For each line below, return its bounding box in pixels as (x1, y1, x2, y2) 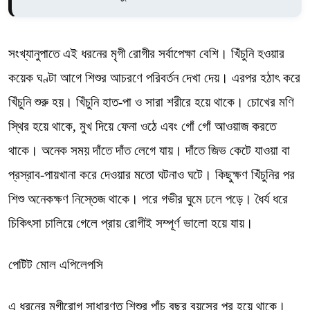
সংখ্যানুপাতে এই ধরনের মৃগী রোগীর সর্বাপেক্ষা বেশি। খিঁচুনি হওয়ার (8, 46, 284, 61)
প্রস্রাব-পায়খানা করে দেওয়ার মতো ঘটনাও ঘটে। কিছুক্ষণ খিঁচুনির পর (8, 167, 295, 182)
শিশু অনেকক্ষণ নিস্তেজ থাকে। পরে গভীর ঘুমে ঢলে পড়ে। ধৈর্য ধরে (8, 192, 288, 206)
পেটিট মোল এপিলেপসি (8, 257, 103, 272)
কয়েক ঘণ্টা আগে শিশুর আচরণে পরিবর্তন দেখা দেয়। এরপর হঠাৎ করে (8, 71, 300, 85)
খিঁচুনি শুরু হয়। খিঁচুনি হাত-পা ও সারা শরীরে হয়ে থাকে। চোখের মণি (8, 95, 294, 109)
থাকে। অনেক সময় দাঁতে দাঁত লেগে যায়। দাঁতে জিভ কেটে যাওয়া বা (8, 143, 290, 158)
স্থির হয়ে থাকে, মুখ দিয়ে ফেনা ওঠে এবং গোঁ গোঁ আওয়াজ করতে (8, 119, 276, 134)
